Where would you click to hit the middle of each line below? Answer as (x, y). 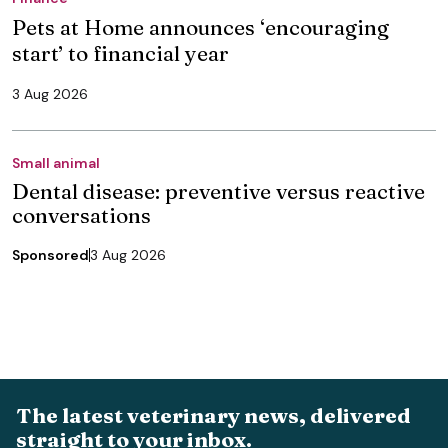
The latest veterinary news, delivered (213, 414)
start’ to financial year (120, 52)
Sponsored (50, 254)
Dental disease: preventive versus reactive (218, 190)
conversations (81, 214)
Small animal (56, 162)
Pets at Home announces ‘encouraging (200, 26)
